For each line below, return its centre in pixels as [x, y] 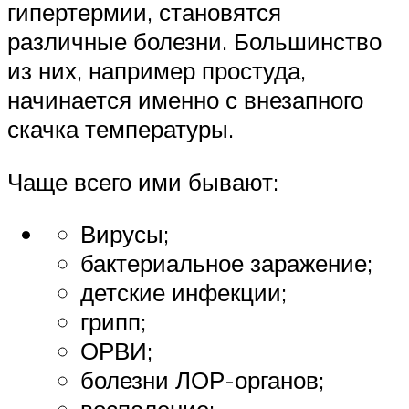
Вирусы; [125, 234]
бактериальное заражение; [226, 263]
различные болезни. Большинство [194, 42]
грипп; [113, 322]
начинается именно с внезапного [185, 100]
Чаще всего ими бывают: [143, 181]
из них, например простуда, [157, 71]
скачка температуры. [121, 129]
